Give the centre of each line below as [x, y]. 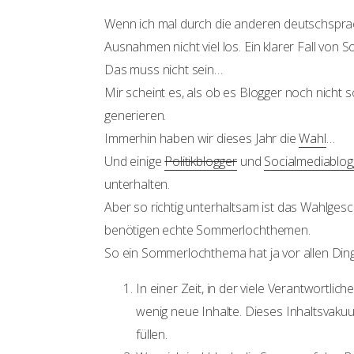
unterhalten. [137, 184]
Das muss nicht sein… [164, 70]
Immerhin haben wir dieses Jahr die [202, 138]
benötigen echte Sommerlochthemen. [207, 230]
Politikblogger [201, 161]
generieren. [136, 115]
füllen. [152, 334]
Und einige [135, 161]
